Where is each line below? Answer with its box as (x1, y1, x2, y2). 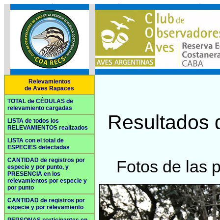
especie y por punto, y (7, 164, 69, 170)
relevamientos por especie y (7, 177, 87, 184)
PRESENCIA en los (7, 170, 60, 177)
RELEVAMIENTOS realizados (7, 124, 88, 131)
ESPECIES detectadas (7, 144, 70, 151)
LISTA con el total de (7, 137, 64, 144)
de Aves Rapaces (25, 85, 74, 92)
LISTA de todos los (7, 117, 59, 124)
